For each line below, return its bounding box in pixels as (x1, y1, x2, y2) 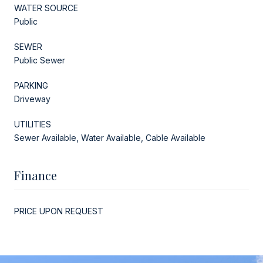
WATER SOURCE (14, 2, 78, 13)
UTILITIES (14, 119, 51, 129)
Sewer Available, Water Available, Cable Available (14, 132, 205, 143)
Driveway (14, 93, 50, 104)
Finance (14, 167, 57, 183)
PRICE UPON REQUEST (14, 205, 103, 216)
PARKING (14, 80, 48, 90)
